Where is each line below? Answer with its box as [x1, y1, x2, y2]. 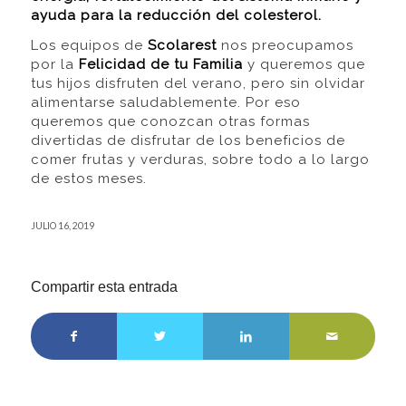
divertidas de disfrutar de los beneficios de [30, 132, 345, 150]
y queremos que [242, 56, 365, 73]
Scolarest [147, 37, 217, 54]
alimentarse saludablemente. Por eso [30, 94, 301, 111]
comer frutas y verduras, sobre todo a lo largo [30, 151, 370, 169]
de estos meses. [30, 170, 147, 188]
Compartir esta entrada [30, 279, 178, 295]
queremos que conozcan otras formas [30, 113, 310, 130]
